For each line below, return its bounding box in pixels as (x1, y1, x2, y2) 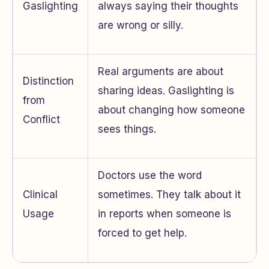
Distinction (23, 75, 74, 87)
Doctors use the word (98, 169, 202, 181)
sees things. (98, 123, 156, 135)
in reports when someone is (98, 208, 231, 220)
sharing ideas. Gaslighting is (98, 85, 234, 97)
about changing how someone (98, 104, 245, 116)
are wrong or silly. (98, 19, 183, 31)
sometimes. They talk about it (98, 189, 241, 201)
